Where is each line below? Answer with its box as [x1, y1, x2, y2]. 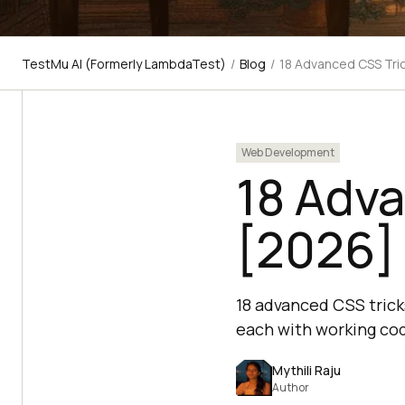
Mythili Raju [271, 361, 341, 379]
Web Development [240, 145, 334, 160]
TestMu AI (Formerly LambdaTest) [22, 55, 226, 72]
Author [271, 379, 310, 395]
